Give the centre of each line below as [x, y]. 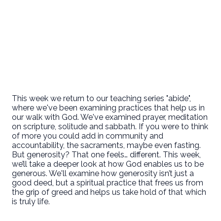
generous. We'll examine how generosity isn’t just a [103, 174]
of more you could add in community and [88, 136]
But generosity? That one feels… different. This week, [106, 155]
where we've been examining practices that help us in [108, 108]
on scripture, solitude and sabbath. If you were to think [110, 127]
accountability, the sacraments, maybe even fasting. [106, 146]
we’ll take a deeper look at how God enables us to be [108, 164]
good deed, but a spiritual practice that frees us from [108, 183]
